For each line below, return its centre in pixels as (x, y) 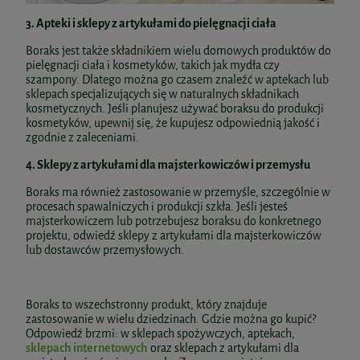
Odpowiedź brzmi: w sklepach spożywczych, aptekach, (160, 334)
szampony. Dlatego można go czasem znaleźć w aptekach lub (177, 80)
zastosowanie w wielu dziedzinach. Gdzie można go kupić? (171, 320)
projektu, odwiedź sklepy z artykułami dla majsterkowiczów (174, 236)
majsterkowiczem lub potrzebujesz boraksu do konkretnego (174, 222)
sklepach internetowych (87, 349)
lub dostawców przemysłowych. (105, 251)
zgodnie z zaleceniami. (82, 138)
